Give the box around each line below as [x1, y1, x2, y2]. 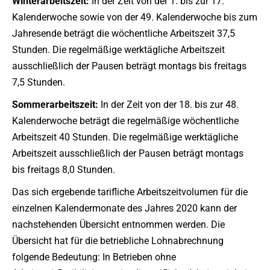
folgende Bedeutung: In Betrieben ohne [12, 251, 176, 263]
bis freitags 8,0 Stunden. [12, 164, 115, 175]
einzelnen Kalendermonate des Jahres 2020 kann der [12, 202, 237, 214]
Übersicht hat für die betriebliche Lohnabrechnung [12, 235, 224, 246]
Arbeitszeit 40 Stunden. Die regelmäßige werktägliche [12, 131, 238, 143]
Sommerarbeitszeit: [12, 99, 98, 110]
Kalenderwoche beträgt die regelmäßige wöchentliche [12, 115, 239, 127]
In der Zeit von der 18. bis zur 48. [98, 99, 239, 110]
